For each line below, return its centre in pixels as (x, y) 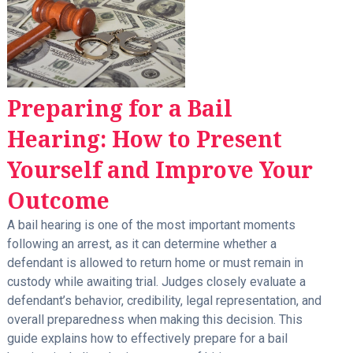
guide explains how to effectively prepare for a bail (147, 339)
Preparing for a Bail (119, 108)
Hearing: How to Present (144, 139)
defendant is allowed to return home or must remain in (155, 263)
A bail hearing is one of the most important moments (151, 225)
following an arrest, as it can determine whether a (141, 244)
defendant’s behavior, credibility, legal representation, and (164, 301)
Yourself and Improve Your (160, 170)
